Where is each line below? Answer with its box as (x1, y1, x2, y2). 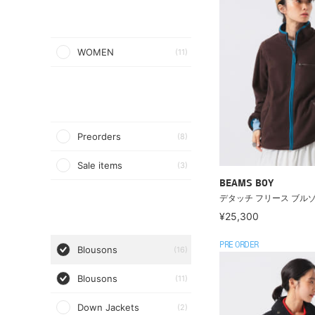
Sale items (77, 160, 122, 171)
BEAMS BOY (219, 178, 274, 189)
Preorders (77, 131, 121, 142)
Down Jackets (77, 302, 139, 313)
